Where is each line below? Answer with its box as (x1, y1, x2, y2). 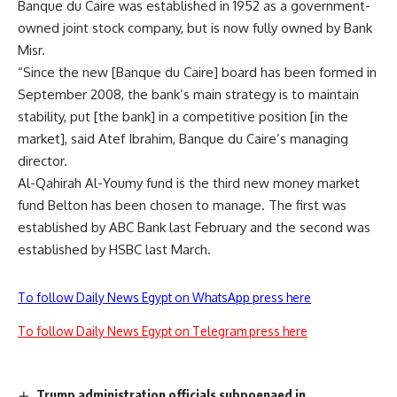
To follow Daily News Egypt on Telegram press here (18, 323, 307, 339)
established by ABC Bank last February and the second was (18, 219, 370, 236)
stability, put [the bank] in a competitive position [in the (18, 108, 348, 125)
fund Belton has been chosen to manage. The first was (18, 197, 346, 214)
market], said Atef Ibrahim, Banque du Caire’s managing (18, 130, 348, 147)
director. (18, 152, 67, 169)
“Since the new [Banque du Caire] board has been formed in (18, 64, 377, 81)
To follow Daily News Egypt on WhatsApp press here (18, 290, 311, 305)
